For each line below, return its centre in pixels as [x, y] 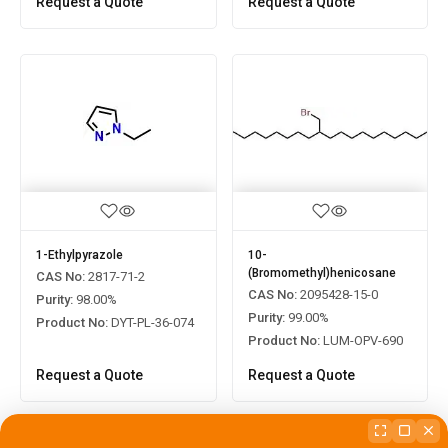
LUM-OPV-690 [361, 341]
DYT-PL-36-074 [151, 323]
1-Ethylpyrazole [79, 255]
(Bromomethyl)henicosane [321, 273]
